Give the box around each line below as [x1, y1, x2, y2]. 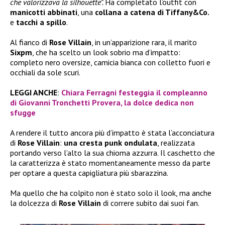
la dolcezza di [10, 197, 59, 208]
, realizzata [157, 137, 195, 148]
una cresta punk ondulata [64, 137, 157, 148]
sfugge [10, 107, 36, 118]
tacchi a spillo [16, 17, 66, 27]
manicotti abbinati [10, 7, 77, 17]
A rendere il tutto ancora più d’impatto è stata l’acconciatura [10, 127, 214, 138]
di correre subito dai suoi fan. [103, 197, 199, 208]
